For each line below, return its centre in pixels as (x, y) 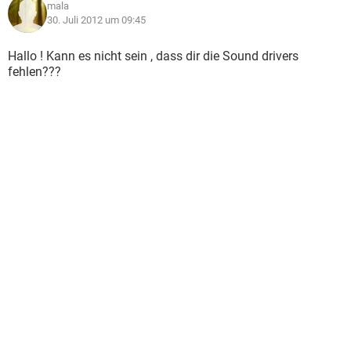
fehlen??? (34, 72)
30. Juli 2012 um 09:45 (96, 20)
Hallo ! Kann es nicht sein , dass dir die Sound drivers (153, 56)
